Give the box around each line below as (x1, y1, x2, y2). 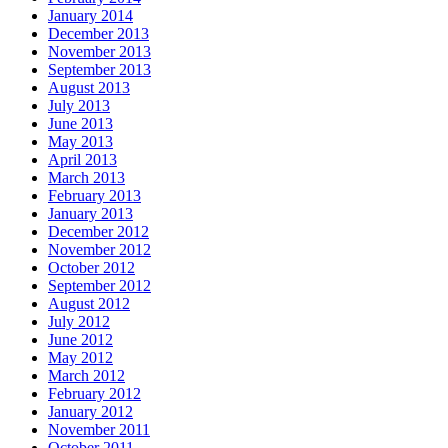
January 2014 (48, 7, 133, 25)
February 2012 (48, 385, 141, 403)
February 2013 (48, 187, 141, 205)
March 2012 (48, 367, 125, 385)
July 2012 (48, 313, 110, 331)
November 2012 (48, 241, 151, 259)
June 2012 (48, 331, 113, 349)
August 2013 (48, 79, 130, 97)
